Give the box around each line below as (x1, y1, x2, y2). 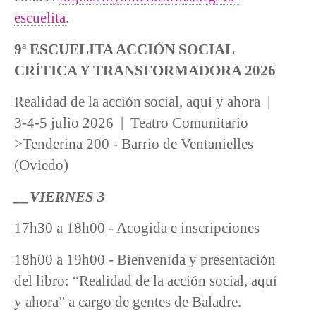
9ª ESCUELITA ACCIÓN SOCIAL (14, 40, 234, 57)
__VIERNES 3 (14, 188, 105, 205)
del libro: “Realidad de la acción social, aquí (14, 272, 277, 288)
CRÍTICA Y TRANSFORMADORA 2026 (14, 61, 276, 78)
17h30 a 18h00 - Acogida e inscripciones (14, 219, 260, 236)
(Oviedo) (14, 157, 68, 174)
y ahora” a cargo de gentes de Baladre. (14, 293, 241, 310)
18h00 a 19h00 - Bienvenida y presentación (14, 250, 276, 267)
